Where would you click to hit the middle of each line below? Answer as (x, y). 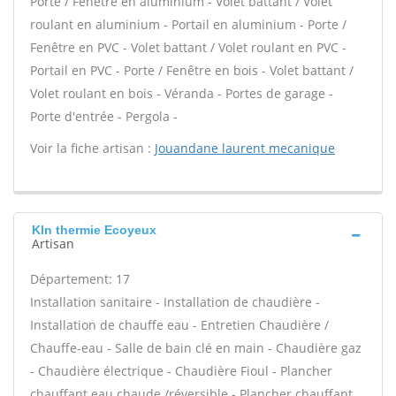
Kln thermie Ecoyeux (94, 230)
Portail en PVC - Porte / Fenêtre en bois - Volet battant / (192, 70)
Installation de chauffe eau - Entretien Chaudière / (179, 325)
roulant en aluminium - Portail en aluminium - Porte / (188, 24)
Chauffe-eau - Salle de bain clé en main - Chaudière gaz (196, 348)
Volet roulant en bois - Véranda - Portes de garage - (182, 93)
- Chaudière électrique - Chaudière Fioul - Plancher (181, 371)
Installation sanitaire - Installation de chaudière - (175, 302)
